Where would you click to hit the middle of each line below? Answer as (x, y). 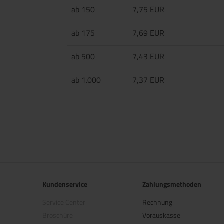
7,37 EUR (148, 80)
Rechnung (157, 202)
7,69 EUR (148, 33)
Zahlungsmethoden (172, 184)
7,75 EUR (148, 9)
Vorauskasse (161, 215)
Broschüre (58, 215)
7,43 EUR (148, 56)
